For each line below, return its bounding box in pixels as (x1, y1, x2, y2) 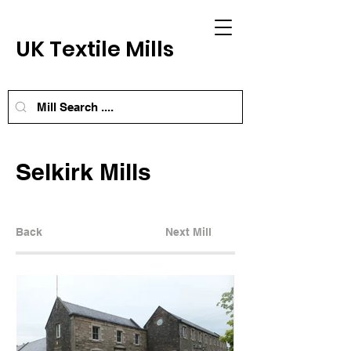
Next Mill (165, 226, 212, 238)
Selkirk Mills (16, 157, 151, 186)
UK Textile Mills (16, 34, 179, 63)
